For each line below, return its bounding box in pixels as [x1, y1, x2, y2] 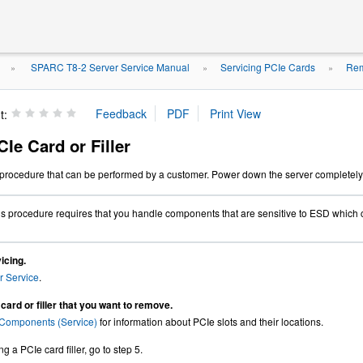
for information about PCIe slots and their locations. [97, 314, 323, 328]
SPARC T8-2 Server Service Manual [28, 60, 190, 74]
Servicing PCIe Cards [220, 60, 315, 74]
